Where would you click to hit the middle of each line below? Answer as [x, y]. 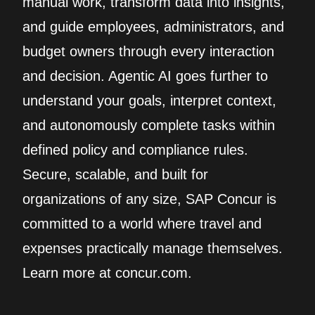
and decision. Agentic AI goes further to [145, 76]
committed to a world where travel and [142, 224]
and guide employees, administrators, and [153, 27]
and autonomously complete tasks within [149, 125]
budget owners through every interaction [148, 51]
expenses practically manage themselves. [153, 248]
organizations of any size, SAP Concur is [149, 199]
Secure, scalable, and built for [115, 174]
